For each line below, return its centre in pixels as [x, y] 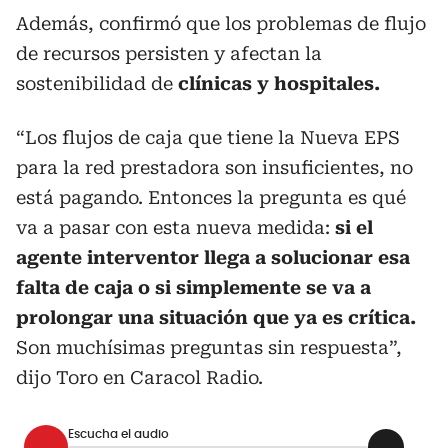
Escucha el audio [118, 433]
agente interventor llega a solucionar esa [213, 257]
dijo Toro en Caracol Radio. [139, 377]
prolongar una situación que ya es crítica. [216, 317]
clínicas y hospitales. [279, 83]
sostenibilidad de [97, 83]
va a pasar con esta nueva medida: [175, 227]
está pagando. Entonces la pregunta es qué [211, 197]
